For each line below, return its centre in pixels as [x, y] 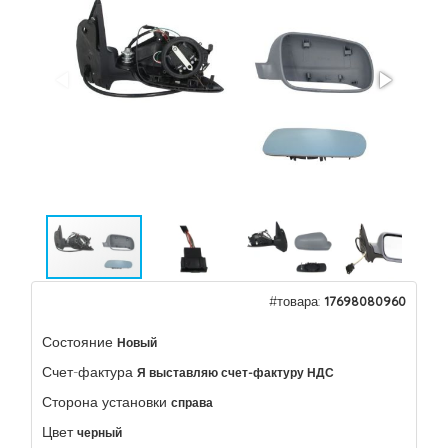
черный [99, 432]
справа [192, 402]
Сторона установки [104, 402]
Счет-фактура [87, 372]
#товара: [296, 301]
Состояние [77, 342]
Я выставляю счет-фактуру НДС [235, 372]
